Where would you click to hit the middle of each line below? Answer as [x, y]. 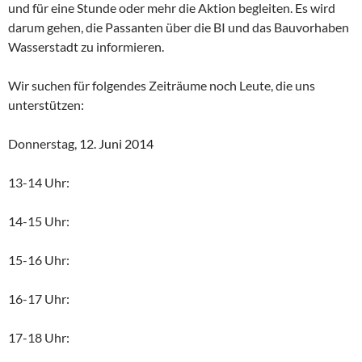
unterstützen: [46, 104]
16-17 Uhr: [39, 298]
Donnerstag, [44, 143]
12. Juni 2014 [116, 143]
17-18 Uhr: [39, 337]
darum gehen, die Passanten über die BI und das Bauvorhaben [179, 27]
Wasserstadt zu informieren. [86, 46]
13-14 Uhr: [39, 182]
